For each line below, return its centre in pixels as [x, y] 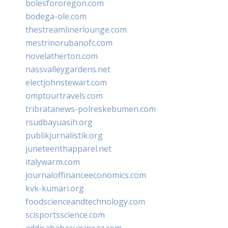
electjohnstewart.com [66, 82]
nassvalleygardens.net [68, 69]
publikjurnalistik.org [64, 135]
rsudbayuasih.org [59, 122]
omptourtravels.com [64, 95]
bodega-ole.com [56, 16]
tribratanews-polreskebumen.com [91, 109]
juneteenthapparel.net [68, 148]
